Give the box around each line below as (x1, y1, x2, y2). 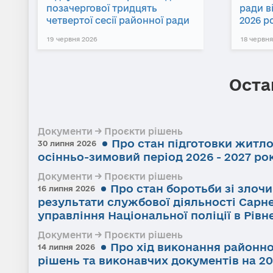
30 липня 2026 (38, 138, 96, 147)
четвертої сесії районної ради (46, 15, 190, 26)
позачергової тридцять (46, 2, 157, 13)
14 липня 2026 (38, 242, 95, 251)
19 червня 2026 (47, 35, 97, 43)
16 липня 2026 (38, 183, 95, 193)
